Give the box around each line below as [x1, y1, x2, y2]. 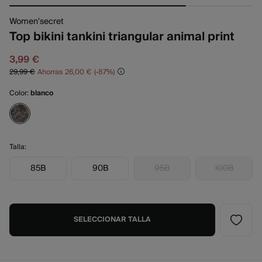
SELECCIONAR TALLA [74, 213, 151, 226]
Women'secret [9, 14, 64, 29]
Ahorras [37, 65, 63, 78]
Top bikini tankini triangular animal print [9, 26, 235, 47]
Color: [9, 87, 30, 99]
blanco [30, 87, 53, 99]
